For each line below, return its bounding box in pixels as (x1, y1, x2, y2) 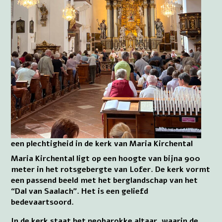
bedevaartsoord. (11, 197, 74, 208)
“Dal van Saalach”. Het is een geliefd (11, 186, 149, 197)
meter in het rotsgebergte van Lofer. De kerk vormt (11, 164, 211, 175)
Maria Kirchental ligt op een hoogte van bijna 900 (11, 153, 201, 165)
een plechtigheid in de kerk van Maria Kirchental (11, 138, 193, 150)
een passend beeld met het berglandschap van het (11, 175, 198, 186)
